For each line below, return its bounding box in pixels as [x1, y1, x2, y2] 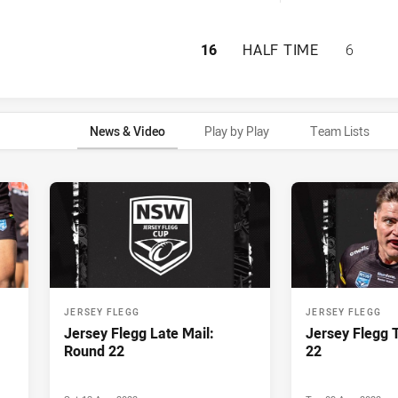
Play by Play [203, 123, 269, 139]
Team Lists [309, 123, 370, 139]
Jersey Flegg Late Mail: [64, 323, 214, 344]
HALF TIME [243, 40, 319, 60]
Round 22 [64, 341, 124, 362]
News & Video [89, 123, 165, 139]
